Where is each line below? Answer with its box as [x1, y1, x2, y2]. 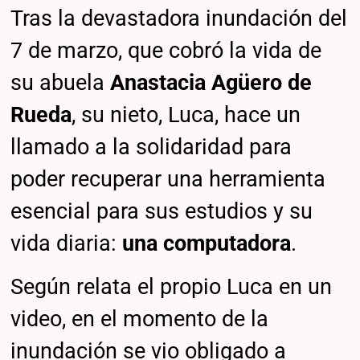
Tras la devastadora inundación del [10, 6, 348, 32]
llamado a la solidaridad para [10, 134, 292, 161]
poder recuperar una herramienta [10, 166, 326, 193]
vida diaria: [10, 231, 123, 257]
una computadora [122, 231, 292, 257]
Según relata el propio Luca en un [10, 273, 333, 300]
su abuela [10, 70, 111, 96]
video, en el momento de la [10, 305, 269, 332]
